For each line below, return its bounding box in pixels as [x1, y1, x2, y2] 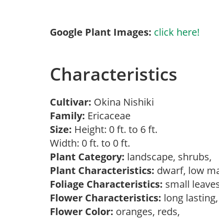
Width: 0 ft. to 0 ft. [50, 136, 135, 150]
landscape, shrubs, [125, 150, 217, 163]
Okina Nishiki [94, 95, 159, 109]
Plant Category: [50, 150, 125, 163]
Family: [50, 109, 85, 122]
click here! [154, 25, 199, 39]
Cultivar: [50, 95, 94, 109]
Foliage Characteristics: [50, 177, 163, 191]
